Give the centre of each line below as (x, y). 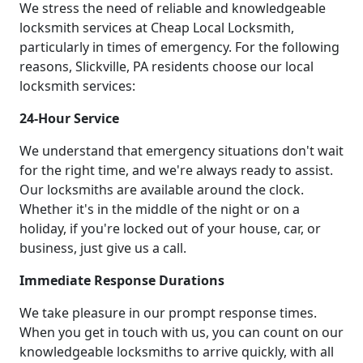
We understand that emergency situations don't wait (181, 151)
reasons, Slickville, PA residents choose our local (167, 67)
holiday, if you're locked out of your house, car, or (170, 229)
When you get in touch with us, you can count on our (181, 333)
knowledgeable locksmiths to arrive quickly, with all (177, 352)
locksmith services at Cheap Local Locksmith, (157, 28)
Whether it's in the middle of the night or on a (160, 209)
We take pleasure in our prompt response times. (168, 313)
